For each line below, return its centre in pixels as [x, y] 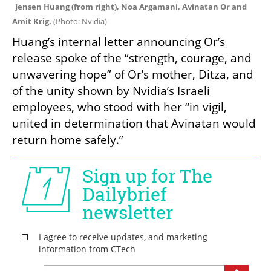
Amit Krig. [33, 21]
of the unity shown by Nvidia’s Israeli [111, 91]
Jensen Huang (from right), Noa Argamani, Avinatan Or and [131, 7]
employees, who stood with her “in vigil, [119, 107]
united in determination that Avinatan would [134, 124]
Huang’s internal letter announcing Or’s [119, 42]
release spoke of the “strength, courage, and [132, 58]
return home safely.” [68, 140]
